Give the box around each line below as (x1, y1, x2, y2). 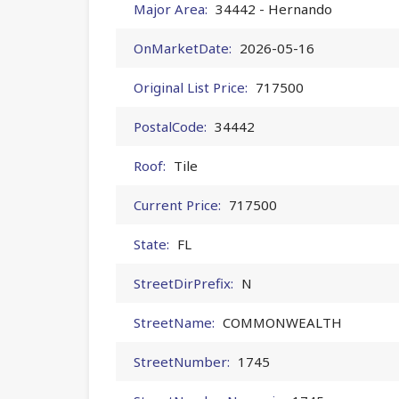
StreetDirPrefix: (134, 273, 233, 292)
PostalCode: (134, 117, 207, 135)
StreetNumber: (134, 352, 230, 370)
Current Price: (134, 195, 221, 214)
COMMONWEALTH (223, 313, 342, 331)
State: (134, 234, 169, 253)
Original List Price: (134, 77, 248, 96)
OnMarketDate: (134, 38, 232, 57)
